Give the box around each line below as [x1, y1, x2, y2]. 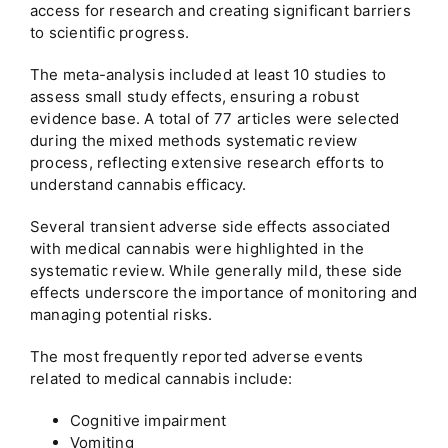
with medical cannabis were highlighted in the [29, 239, 365, 259]
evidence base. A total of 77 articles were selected [29, 109, 400, 129]
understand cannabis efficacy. [29, 175, 247, 195]
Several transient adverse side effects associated [29, 217, 391, 237]
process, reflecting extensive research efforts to [29, 153, 385, 173]
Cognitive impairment [69, 411, 227, 431]
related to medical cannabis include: [29, 369, 293, 389]
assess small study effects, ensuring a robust [29, 87, 360, 107]
